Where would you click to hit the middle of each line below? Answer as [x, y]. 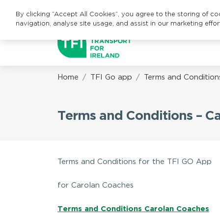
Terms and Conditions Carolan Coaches [133, 209]
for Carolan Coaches [96, 185]
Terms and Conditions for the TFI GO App [135, 162]
